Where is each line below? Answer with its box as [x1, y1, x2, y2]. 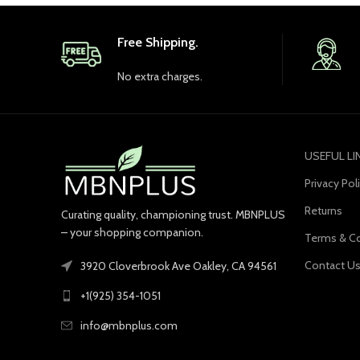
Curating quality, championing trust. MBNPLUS [61, 207, 285, 223]
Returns [305, 202, 342, 218]
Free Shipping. [117, 34, 198, 50]
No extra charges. [117, 68, 202, 84]
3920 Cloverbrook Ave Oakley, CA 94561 [80, 259, 276, 274]
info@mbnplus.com [80, 318, 178, 333]
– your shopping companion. [61, 225, 203, 240]
